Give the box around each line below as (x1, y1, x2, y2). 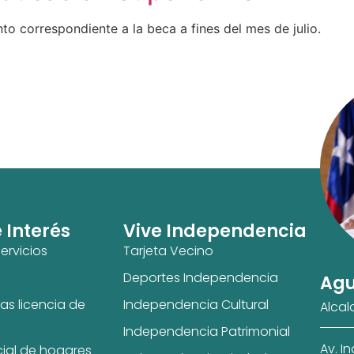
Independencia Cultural (123, 295, 269, 314)
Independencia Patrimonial (123, 322, 291, 341)
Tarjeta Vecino (123, 241, 214, 260)
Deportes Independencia (123, 268, 279, 287)
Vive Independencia (123, 218, 307, 243)
